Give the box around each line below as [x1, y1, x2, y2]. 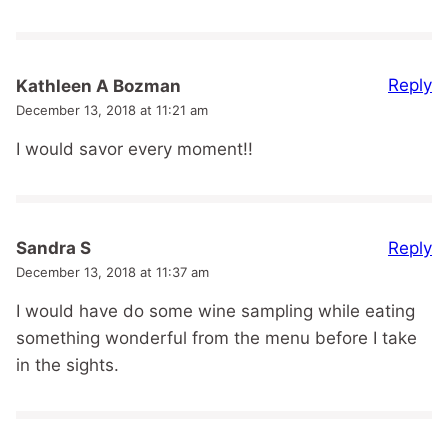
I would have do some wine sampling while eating [16, 301, 415, 322]
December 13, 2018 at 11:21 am [16, 101, 208, 118]
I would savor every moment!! [16, 138, 253, 159]
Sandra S [16, 238, 91, 259]
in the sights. [16, 355, 119, 376]
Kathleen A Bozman [16, 75, 181, 96]
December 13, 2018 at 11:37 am [16, 264, 209, 281]
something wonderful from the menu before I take [16, 328, 417, 349]
